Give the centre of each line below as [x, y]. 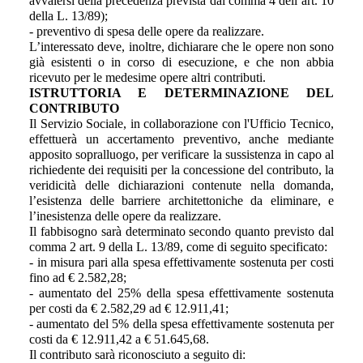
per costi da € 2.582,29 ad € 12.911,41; [129, 308]
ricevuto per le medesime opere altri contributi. [147, 77]
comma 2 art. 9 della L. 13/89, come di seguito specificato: [178, 246]
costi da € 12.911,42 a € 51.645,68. [119, 339]
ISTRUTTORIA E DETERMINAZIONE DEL [181, 92]
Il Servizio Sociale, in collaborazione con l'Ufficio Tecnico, [181, 123]
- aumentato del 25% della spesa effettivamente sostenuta [181, 293]
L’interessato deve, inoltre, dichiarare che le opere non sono [181, 46]
